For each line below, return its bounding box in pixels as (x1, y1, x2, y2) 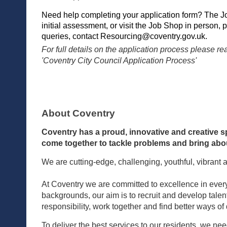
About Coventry (42, 108, 115, 119)
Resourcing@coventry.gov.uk (100, 32, 205, 41)
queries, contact (42, 32, 100, 41)
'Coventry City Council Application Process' (42, 56, 197, 65)
